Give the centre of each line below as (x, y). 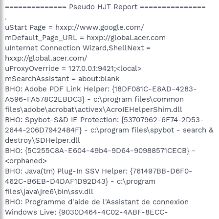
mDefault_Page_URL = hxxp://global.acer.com (85, 37)
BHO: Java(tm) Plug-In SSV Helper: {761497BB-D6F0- (99, 171)
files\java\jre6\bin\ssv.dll (49, 191)
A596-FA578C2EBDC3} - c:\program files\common (94, 99)
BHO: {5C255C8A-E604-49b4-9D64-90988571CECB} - (100, 150)
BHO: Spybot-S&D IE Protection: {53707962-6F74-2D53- (104, 120)
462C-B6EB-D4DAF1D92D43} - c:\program (80, 181)
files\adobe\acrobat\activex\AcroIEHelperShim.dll (94, 109)
